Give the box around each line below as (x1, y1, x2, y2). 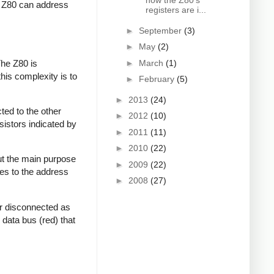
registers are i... (145, 5, 206, 15)
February (138, 74, 177, 84)
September (138, 25, 184, 35)
